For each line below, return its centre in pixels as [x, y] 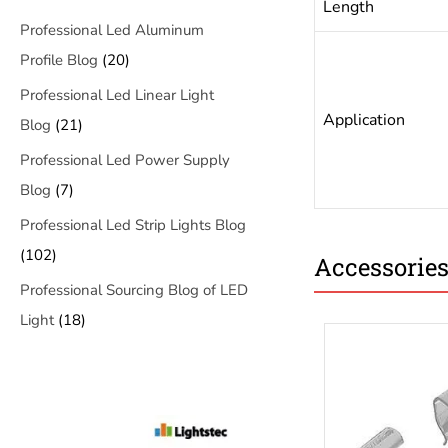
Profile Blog [59, 60]
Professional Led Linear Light [117, 95]
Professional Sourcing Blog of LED [134, 290]
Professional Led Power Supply [125, 160]
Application [363, 120]
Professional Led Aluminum [112, 30]
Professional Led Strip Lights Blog [133, 225]
